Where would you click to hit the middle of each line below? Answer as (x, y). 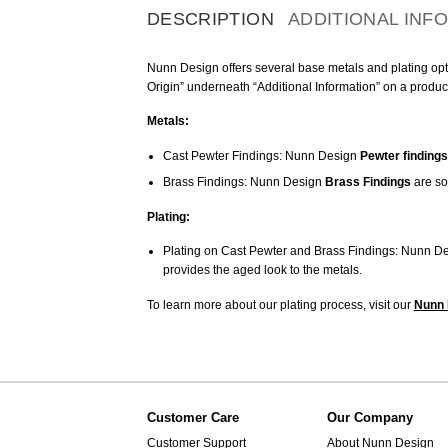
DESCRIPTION (210, 18)
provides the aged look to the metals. (262, 270)
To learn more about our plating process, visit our (280, 305)
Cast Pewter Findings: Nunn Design (261, 156)
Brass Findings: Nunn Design (243, 182)
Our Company (370, 417)
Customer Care (193, 417)
